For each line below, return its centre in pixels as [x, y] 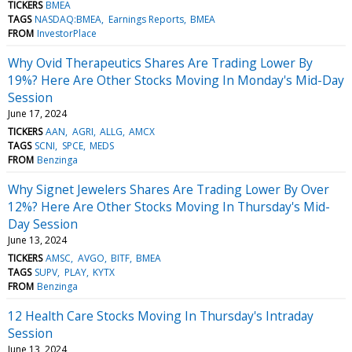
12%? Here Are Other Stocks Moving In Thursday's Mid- [169, 206]
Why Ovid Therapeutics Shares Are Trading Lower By [160, 62]
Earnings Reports [146, 19]
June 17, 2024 [37, 113]
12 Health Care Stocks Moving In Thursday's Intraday [161, 315]
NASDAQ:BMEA [68, 19]
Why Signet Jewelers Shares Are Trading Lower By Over [169, 189]
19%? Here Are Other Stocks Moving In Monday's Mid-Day [176, 80]
